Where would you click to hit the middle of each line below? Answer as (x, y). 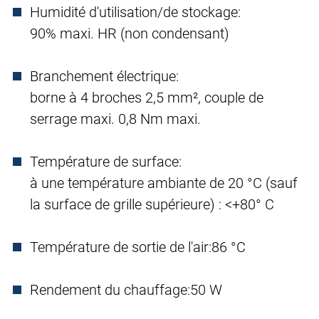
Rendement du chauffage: (110, 290)
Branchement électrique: (104, 77)
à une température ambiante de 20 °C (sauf (164, 183)
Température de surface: (106, 162)
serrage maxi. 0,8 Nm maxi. (115, 119)
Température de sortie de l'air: (121, 247)
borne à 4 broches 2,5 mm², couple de (147, 98)
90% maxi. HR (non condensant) (130, 34)
